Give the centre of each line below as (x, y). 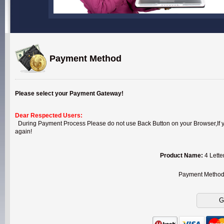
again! (23, 131)
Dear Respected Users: (49, 115)
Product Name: (181, 155)
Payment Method (84, 58)
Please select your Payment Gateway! (69, 93)
